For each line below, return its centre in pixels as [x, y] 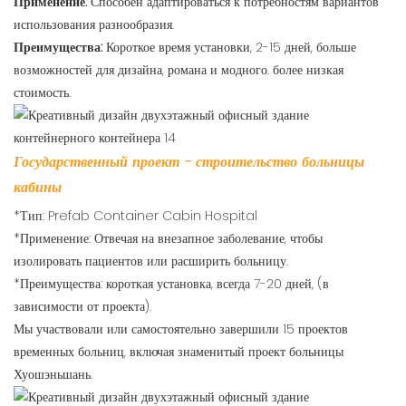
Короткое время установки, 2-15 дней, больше [231, 48]
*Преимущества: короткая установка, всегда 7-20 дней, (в [171, 284]
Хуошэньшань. [53, 375]
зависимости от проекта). [82, 307]
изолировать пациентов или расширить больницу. [151, 261]
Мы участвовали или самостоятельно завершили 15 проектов [181, 329]
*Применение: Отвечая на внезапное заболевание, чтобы [168, 239]
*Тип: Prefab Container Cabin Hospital [135, 216]
